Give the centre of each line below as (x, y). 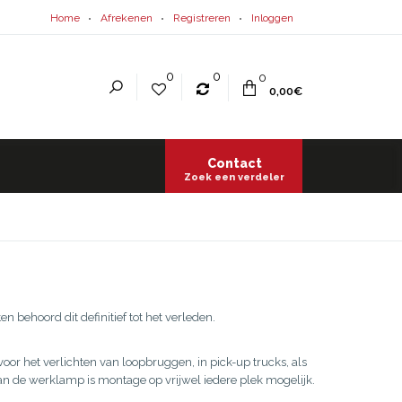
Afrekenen (127, 18)
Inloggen (272, 18)
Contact (234, 163)
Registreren (202, 18)
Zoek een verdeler (234, 177)
